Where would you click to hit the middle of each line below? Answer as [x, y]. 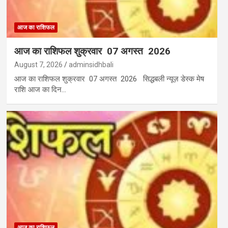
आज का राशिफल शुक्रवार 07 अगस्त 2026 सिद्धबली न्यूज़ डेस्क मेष [109, 79]
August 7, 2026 [38, 65]
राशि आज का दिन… [40, 90]
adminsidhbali [91, 65]
